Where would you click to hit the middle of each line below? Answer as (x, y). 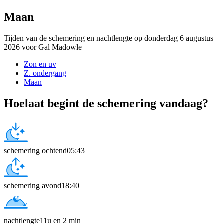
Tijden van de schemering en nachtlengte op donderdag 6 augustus (109, 38)
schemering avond (33, 185)
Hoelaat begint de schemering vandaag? (106, 103)
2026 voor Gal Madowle (43, 47)
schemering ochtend (35, 150)
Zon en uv (40, 64)
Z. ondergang (45, 73)
